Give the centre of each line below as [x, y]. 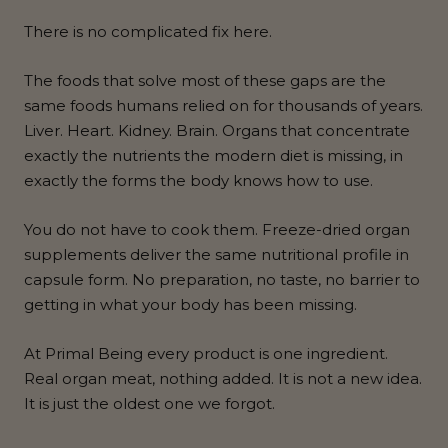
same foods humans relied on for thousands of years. [223, 106]
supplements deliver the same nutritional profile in [216, 255]
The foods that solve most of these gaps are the [205, 81]
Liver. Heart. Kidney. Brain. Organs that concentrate [217, 131]
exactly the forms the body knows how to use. [198, 181]
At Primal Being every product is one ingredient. [206, 354]
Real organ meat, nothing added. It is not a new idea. [223, 379]
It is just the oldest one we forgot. [149, 404]
